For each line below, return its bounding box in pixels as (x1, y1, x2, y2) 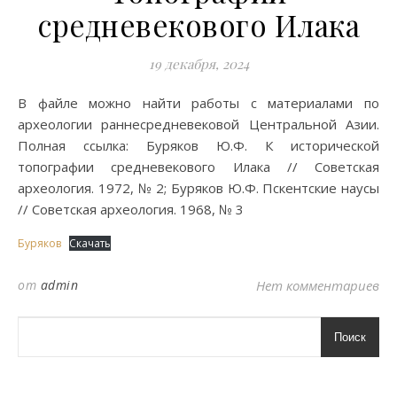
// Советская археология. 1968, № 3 (18, 200, 244, 218)
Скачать (69, 236, 111, 251)
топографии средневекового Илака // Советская (18, 158, 379, 175)
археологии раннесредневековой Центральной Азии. (18, 115, 379, 133)
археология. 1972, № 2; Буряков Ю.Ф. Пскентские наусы (18, 179, 379, 197)
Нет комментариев (256, 276, 379, 294)
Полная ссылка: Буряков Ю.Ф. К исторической (18, 136, 379, 154)
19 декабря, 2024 (148, 55, 249, 73)
